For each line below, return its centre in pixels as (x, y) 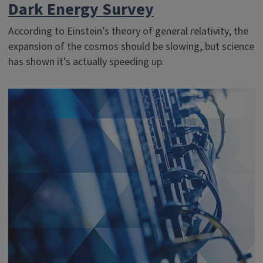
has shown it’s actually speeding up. (86, 62)
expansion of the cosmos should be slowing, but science (131, 47)
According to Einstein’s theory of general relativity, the (128, 31)
